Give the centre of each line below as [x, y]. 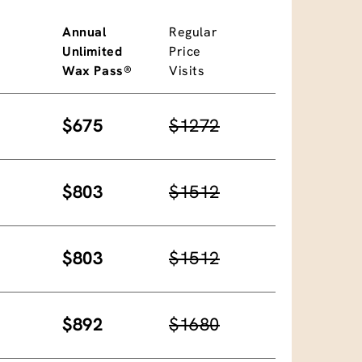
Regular [194, 32]
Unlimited [93, 51]
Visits [187, 70]
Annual [84, 32]
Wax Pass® [97, 70]
